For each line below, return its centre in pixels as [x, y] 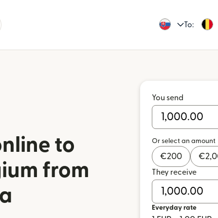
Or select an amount [184, 141]
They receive [174, 172]
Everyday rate [174, 208]
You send [168, 98]
